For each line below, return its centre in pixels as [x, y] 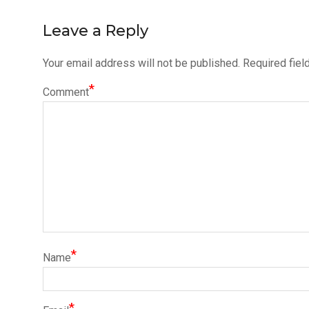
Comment [66, 92]
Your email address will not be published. [141, 63]
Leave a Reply [96, 31]
